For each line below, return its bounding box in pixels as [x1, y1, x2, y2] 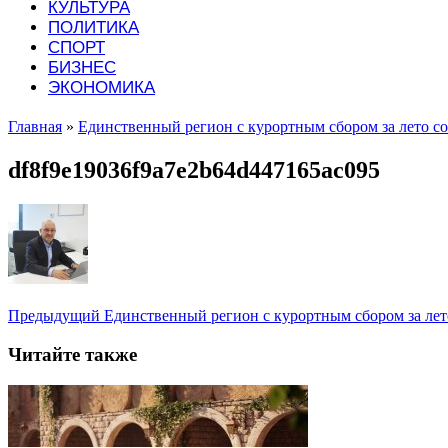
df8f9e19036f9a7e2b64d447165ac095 [8, 156, 380, 183]
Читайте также [8, 344, 137, 366]
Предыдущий [8, 306, 100, 324]
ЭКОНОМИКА [48, 77, 155, 97]
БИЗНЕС [48, 57, 116, 77]
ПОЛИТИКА [48, 17, 139, 37]
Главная [8, 117, 62, 135]
